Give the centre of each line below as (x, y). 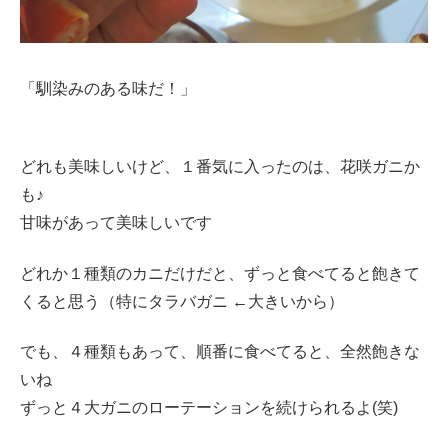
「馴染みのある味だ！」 (108, 88)
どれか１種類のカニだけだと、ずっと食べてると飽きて (220, 273)
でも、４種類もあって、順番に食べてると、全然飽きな (220, 352)
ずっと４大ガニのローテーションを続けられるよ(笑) (209, 408)
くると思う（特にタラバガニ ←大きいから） (182, 301)
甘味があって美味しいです (116, 223)
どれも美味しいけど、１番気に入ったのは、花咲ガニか (220, 167)
